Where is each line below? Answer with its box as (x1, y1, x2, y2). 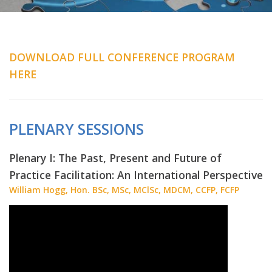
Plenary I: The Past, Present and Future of (9, 150, 222, 165)
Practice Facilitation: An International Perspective (9, 167, 263, 182)
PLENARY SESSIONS (9, 118, 144, 139)
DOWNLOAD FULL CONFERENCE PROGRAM (9, 49, 235, 64)
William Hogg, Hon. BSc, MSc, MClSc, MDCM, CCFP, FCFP (9, 183, 239, 195)
